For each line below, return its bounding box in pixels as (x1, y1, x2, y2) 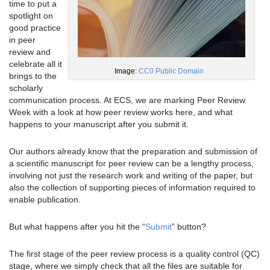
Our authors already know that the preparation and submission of (9, 146, 257, 157)
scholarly (9, 83, 43, 93)
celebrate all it (9, 59, 62, 69)
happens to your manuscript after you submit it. (9, 119, 189, 130)
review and (9, 47, 51, 57)
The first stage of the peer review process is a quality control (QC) (9, 249, 260, 259)
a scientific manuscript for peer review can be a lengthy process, (9, 159, 254, 169)
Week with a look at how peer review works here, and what (9, 107, 233, 118)
